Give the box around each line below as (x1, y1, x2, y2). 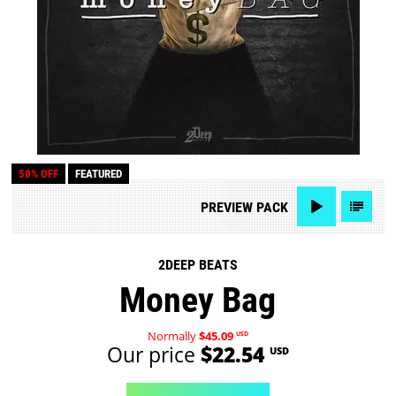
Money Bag (119, 279, 277, 322)
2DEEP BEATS (157, 256, 238, 274)
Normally (147, 327, 199, 344)
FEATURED (75, 167, 123, 181)
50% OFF (19, 167, 59, 181)
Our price (106, 340, 201, 369)
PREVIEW (200, 198, 253, 216)
